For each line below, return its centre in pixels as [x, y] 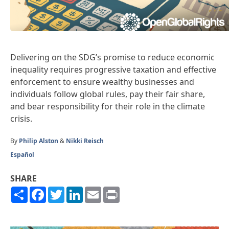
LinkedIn [99, 190]
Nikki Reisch [85, 141]
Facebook [65, 190]
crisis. [21, 118]
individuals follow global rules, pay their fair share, [108, 94]
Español [22, 154]
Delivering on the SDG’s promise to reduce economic [112, 57]
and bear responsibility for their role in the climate [108, 106]
